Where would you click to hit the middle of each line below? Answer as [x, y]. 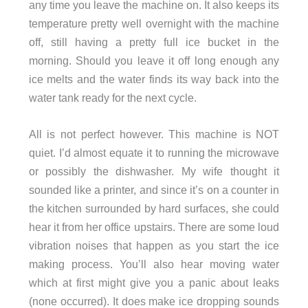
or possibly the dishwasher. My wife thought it [154, 172]
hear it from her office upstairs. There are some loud [154, 227]
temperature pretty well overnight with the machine [154, 23]
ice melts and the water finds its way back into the [154, 79]
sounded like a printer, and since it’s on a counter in [154, 190]
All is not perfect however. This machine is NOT [154, 134]
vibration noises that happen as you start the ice [154, 246]
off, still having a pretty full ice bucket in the [154, 42]
